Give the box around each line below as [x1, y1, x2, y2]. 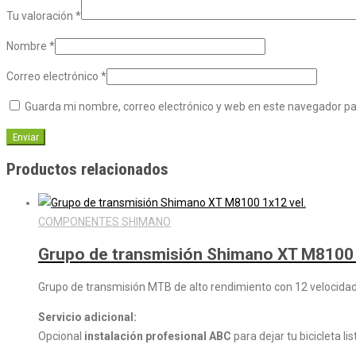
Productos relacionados [6, 160, 168, 180]
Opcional [38, 330, 84, 343]
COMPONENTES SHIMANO [38, 215, 171, 228]
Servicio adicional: [38, 311, 137, 324]
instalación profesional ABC [84, 330, 231, 343]
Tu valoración [6, 9, 75, 22]
